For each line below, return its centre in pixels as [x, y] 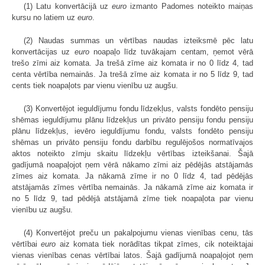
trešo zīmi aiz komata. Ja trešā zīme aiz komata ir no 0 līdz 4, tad [132, 63]
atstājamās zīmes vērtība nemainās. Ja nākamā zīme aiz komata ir [132, 187]
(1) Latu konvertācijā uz [68, 6]
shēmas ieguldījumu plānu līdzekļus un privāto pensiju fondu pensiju [132, 119]
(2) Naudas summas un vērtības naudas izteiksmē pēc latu [138, 40]
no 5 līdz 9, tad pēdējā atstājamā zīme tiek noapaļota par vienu [132, 198]
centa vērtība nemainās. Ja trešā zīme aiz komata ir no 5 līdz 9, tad [132, 74]
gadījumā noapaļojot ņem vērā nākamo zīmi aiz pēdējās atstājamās [132, 164]
